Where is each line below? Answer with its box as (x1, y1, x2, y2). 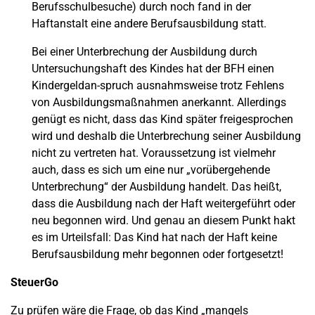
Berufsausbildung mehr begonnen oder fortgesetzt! (32, 247, 283, 261)
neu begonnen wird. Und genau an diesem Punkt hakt (32, 214, 295, 227)
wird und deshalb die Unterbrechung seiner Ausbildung (32, 129, 301, 143)
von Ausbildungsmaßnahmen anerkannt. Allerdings (32, 96, 286, 109)
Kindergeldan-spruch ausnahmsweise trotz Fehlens (32, 79, 284, 92)
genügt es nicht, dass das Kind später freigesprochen (32, 112, 293, 126)
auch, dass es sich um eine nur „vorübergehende (32, 163, 270, 176)
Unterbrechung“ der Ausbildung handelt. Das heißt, (32, 180, 281, 193)
